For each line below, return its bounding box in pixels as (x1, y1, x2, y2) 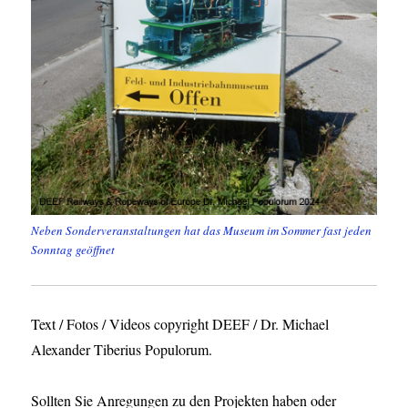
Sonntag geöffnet (31, 241, 116, 259)
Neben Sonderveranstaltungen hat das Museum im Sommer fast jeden (31, 222, 372, 240)
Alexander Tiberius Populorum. (31, 340, 213, 360)
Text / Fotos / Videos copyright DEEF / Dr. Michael (31, 314, 330, 334)
